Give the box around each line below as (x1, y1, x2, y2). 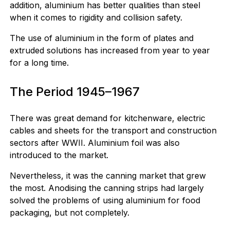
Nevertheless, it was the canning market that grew (9, 170, 206, 181)
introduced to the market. (9, 150, 108, 160)
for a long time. (9, 57, 69, 68)
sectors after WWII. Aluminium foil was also (9, 138, 180, 148)
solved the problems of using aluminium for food (9, 195, 200, 205)
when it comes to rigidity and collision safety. (9, 12, 182, 23)
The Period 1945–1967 (9, 84, 140, 99)
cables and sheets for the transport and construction (9, 125, 217, 136)
